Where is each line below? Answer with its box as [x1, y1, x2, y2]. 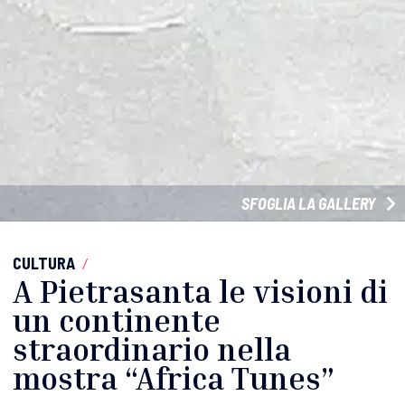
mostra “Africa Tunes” [13, 360, 334, 398]
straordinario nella [13, 331, 291, 369]
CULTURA [13, 253, 75, 274]
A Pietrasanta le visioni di [13, 273, 388, 311]
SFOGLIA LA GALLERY [241, 193, 379, 214]
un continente [13, 302, 221, 340]
